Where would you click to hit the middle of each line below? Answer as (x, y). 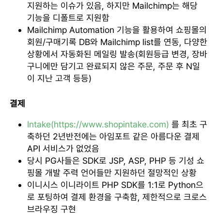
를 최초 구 (188, 124)
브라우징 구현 (52, 209)
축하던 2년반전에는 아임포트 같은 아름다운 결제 (113, 136)
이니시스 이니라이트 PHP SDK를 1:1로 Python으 (115, 185)
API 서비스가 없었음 (63, 148)
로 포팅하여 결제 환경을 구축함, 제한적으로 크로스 (117, 197)
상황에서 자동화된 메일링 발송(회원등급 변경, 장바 (117, 54)
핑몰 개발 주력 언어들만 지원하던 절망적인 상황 (112, 172)
